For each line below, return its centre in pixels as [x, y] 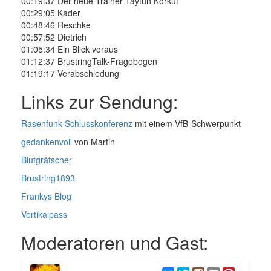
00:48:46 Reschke [56, 25]
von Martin [93, 142]
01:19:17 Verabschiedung [70, 73]
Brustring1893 [48, 178]
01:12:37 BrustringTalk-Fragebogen [89, 61]
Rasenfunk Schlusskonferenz [77, 124]
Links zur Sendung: [100, 102]
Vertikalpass [44, 214]
